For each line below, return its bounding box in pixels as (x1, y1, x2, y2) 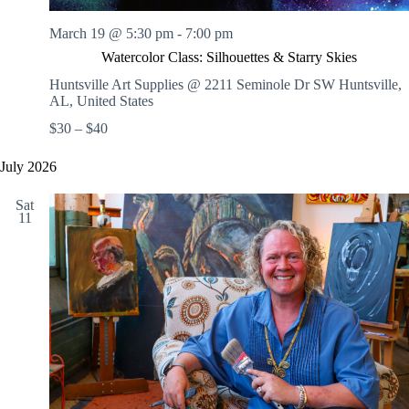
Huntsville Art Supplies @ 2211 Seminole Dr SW (49, 77, 339, 93)
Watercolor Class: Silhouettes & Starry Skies (101, 49, 357, 66)
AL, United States (49, 93, 153, 110)
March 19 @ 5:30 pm (49, 26, 173, 42)
